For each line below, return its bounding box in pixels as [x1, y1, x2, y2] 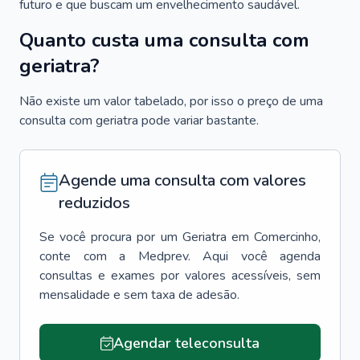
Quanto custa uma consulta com [19, 27, 309, 53]
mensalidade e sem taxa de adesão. [39, 286, 239, 304]
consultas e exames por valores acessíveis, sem [39, 267, 321, 284]
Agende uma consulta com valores [59, 170, 306, 191]
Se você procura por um [39, 228, 178, 246]
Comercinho [254, 228, 319, 246]
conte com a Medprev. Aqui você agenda [39, 247, 321, 265]
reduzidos [59, 192, 130, 214]
